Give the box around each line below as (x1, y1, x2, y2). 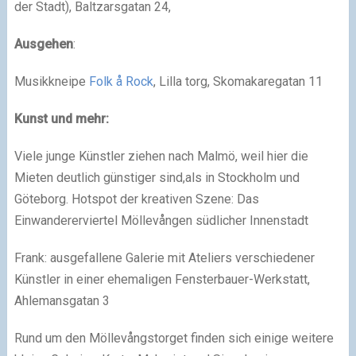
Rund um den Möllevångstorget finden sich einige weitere (14, 330, 334, 346)
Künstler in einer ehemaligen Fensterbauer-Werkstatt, (14, 271, 310, 287)
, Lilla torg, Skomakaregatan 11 (153, 73, 323, 89)
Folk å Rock (88, 73, 153, 89)
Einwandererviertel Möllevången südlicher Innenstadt (14, 212, 308, 228)
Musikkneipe (14, 73, 89, 89)
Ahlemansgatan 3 (14, 292, 110, 308)
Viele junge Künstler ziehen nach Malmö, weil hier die (14, 148, 308, 164)
